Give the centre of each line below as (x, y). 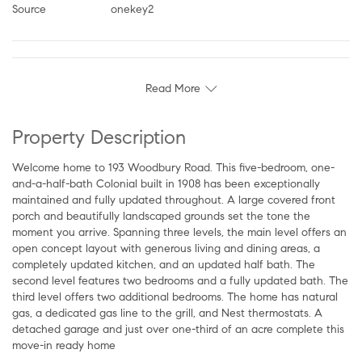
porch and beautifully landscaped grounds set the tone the (161, 216)
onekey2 (132, 9)
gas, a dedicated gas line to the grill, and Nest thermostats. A (167, 313)
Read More (173, 88)
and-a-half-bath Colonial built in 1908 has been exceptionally (166, 183)
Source (29, 9)
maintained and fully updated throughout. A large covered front (174, 200)
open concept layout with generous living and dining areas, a (166, 248)
